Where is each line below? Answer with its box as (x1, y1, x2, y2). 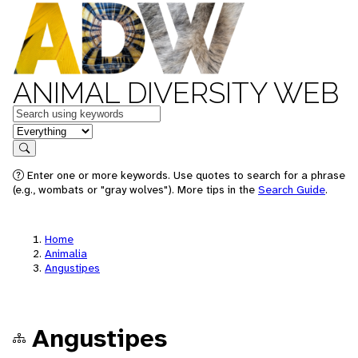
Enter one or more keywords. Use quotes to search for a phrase (24, 168, 345, 182)
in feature (12, 121, 65, 138)
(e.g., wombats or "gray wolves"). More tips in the (13, 182, 258, 197)
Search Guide (258, 182, 325, 197)
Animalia (45, 246, 87, 261)
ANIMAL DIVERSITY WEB (13, 76, 339, 109)
